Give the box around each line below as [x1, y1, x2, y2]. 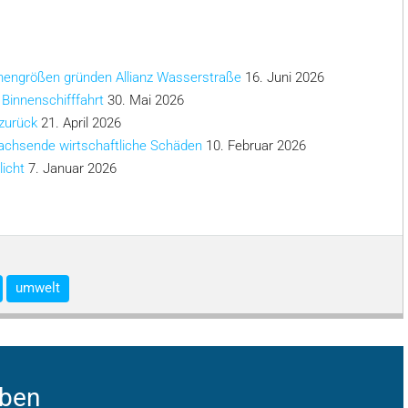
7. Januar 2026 [28, 160, 117, 177]
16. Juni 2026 [245, 69, 324, 86]
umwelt [15, 280, 60, 296]
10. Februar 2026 [206, 138, 306, 154]
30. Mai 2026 [107, 92, 184, 108]
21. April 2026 [41, 115, 121, 131]
